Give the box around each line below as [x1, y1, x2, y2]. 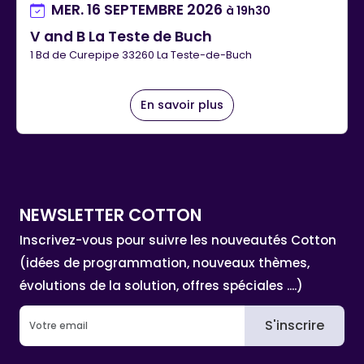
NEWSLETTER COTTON [19, 202, 201, 227]
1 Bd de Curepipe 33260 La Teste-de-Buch [30, 48, 252, 63]
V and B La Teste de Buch [30, 27, 212, 47]
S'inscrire [265, 315, 324, 335]
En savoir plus [141, 96, 223, 113]
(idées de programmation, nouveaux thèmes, [19, 253, 310, 271]
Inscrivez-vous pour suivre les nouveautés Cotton [19, 231, 336, 249]
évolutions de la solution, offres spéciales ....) [19, 276, 303, 294]
